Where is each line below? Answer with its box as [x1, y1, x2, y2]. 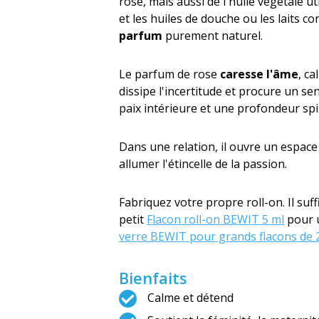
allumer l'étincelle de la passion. [119, 156, 287, 172]
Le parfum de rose [119, 66, 220, 82]
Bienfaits [119, 267, 187, 288]
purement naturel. [162, 28, 263, 43]
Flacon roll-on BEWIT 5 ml [147, 211, 284, 227]
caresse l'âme [220, 66, 298, 82]
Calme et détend [147, 290, 234, 305]
